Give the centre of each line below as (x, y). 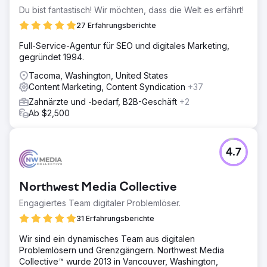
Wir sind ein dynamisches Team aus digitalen (107, 238)
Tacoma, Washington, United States (98, 75)
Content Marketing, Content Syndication (108, 86)
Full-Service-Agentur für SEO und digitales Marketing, (124, 45)
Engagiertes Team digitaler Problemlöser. (100, 203)
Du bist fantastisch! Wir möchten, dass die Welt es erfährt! (131, 10)
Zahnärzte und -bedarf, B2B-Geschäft (104, 101)
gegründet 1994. (52, 57)
